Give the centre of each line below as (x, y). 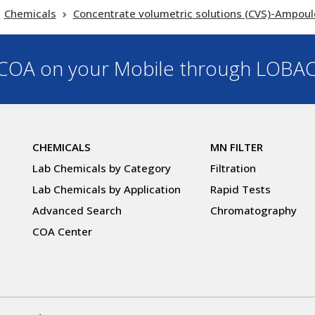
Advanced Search (77, 211)
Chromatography (253, 211)
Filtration (233, 168)
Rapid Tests (240, 189)
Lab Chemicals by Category (102, 168)
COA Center (62, 232)
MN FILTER (237, 147)
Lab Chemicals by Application (107, 189)
